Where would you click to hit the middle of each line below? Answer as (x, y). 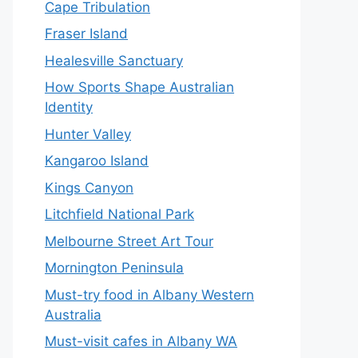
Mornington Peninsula (114, 268)
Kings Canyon (89, 187)
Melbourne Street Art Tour (129, 241)
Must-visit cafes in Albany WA (141, 341)
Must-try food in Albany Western (149, 294)
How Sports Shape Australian (139, 87)
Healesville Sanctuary (114, 60)
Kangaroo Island (97, 161)
